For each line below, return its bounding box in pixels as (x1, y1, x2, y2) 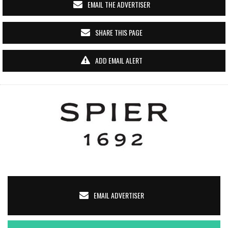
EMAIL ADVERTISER (93, 190, 144, 201)
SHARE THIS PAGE (95, 27, 142, 38)
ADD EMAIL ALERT (95, 55, 142, 66)
